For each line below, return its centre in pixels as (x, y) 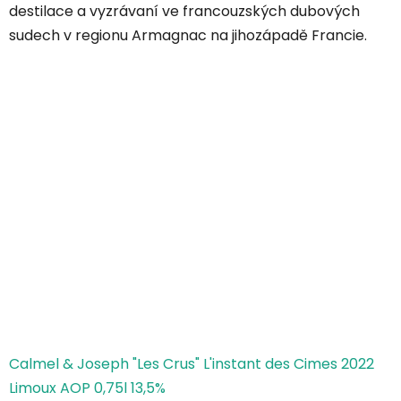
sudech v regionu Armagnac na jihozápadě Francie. (188, 36)
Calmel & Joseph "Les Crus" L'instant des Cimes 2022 (192, 364)
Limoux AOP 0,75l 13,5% (87, 388)
